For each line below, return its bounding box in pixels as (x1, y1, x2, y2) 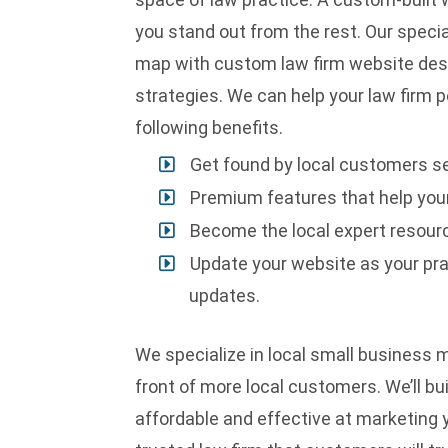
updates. (188, 284, 260, 306)
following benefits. (134, 117, 283, 139)
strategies (134, 85, 219, 107)
